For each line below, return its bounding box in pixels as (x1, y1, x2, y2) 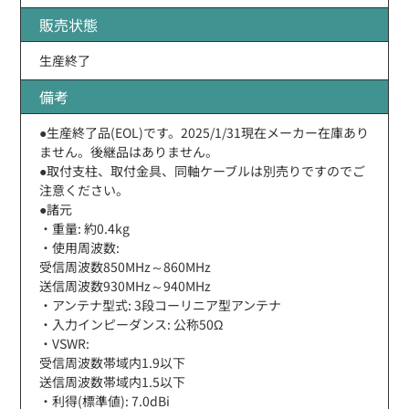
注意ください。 (39, 180, 130, 199)
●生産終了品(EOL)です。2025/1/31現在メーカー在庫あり (39, 122, 370, 142)
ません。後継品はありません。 (39, 142, 219, 161)
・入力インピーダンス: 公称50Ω (39, 314, 224, 333)
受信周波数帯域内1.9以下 (39, 352, 186, 372)
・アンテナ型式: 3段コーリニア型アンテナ (39, 295, 282, 314)
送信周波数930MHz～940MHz (39, 276, 212, 295)
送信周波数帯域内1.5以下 (39, 372, 186, 391)
